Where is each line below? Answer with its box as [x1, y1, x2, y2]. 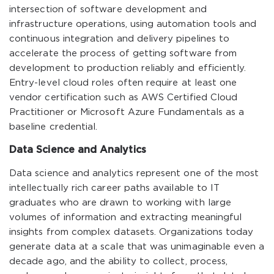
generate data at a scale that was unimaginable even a [9, 243, 265, 251]
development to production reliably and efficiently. [9, 64, 246, 72]
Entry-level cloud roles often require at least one [9, 79, 237, 87]
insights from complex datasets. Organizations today [9, 228, 254, 236]
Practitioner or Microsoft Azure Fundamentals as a [9, 108, 245, 116]
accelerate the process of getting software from [9, 50, 237, 57]
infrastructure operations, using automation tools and [9, 20, 257, 28]
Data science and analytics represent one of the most [9, 169, 259, 177]
